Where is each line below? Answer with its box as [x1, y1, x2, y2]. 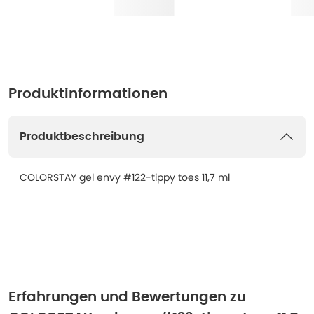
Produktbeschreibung [20, 131, 144, 142]
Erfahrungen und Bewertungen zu [8, 290, 246, 304]
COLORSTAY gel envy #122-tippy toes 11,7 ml [20, 170, 230, 184]
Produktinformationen [8, 87, 168, 101]
